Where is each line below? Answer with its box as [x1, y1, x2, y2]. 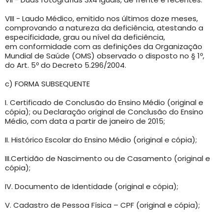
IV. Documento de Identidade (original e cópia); [5, 181, 178, 192]
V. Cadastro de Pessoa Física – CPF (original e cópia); [5, 199, 200, 210]
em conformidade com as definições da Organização [5, 41, 202, 52]
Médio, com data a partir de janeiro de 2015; [5, 115, 165, 126]
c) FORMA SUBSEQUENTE [5, 78, 90, 89]
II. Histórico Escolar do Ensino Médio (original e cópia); [5, 134, 197, 145]
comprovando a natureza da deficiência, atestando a [5, 22, 203, 33]
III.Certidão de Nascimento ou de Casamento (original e [5, 153, 210, 164]
